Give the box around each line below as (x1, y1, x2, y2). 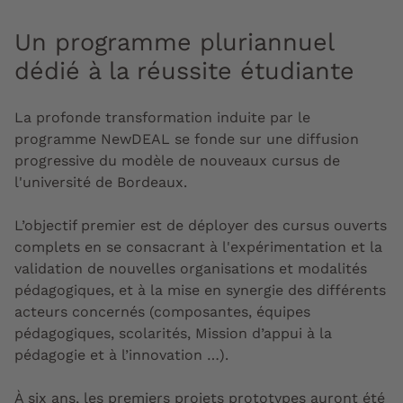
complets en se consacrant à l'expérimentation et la (14, 237, 382, 255)
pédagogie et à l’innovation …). (14, 345, 233, 363)
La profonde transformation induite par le (14, 108, 310, 126)
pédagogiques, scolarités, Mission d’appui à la (14, 324, 332, 342)
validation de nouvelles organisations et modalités (14, 259, 367, 277)
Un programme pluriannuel (14, 27, 334, 57)
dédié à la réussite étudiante (14, 56, 363, 85)
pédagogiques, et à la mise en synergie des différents (14, 281, 386, 299)
